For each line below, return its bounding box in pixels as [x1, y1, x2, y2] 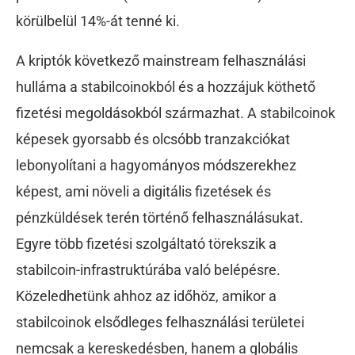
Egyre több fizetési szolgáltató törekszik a [16, 235, 280, 252]
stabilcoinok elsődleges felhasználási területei [16, 313, 304, 330]
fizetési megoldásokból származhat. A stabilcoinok [16, 104, 335, 121]
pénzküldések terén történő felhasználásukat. [16, 208, 303, 226]
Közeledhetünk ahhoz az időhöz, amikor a [16, 287, 277, 304]
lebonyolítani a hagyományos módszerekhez [16, 156, 296, 174]
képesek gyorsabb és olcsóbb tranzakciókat [16, 130, 290, 147]
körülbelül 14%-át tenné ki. [16, 13, 180, 30]
